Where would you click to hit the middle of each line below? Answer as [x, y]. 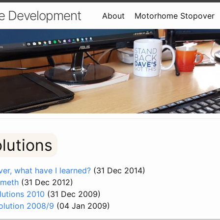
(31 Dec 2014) [118, 171]
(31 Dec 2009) [73, 194]
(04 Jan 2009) [82, 206]
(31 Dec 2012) [46, 182]
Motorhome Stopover [175, 16]
